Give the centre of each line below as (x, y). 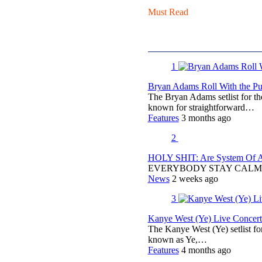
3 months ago (206, 118)
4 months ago (206, 250)
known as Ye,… (177, 240)
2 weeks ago (195, 179)
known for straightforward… (201, 108)
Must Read (168, 12)
